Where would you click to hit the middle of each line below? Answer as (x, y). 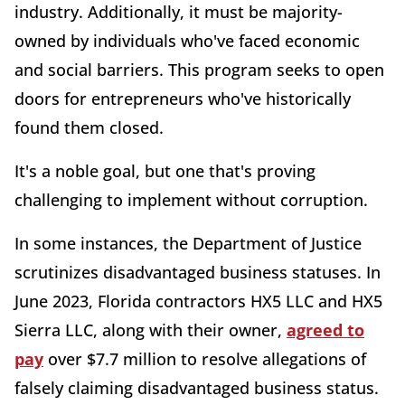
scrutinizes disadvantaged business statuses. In (198, 273)
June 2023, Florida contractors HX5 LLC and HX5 (198, 301)
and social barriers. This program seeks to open (199, 70)
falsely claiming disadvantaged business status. (197, 388)
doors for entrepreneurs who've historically (183, 99)
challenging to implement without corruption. (191, 200)
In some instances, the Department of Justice (188, 244)
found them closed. (89, 128)
